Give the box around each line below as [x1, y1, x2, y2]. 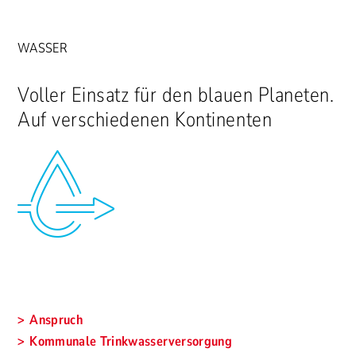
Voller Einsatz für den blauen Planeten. [17, 80, 335, 109]
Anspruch [29, 310, 83, 329]
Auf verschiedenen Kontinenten [17, 105, 273, 133]
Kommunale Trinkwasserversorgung [29, 331, 232, 350]
